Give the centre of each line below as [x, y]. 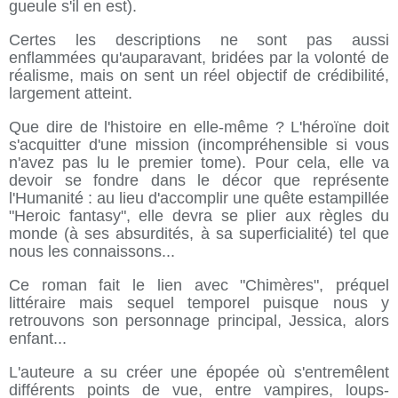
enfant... [38, 338]
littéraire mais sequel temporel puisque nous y [199, 303]
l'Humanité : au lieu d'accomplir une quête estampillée [199, 198]
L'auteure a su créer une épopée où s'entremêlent [199, 372]
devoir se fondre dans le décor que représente [199, 180]
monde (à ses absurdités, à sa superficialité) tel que [199, 234]
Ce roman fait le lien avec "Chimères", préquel [199, 285]
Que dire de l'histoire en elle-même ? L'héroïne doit [199, 127]
